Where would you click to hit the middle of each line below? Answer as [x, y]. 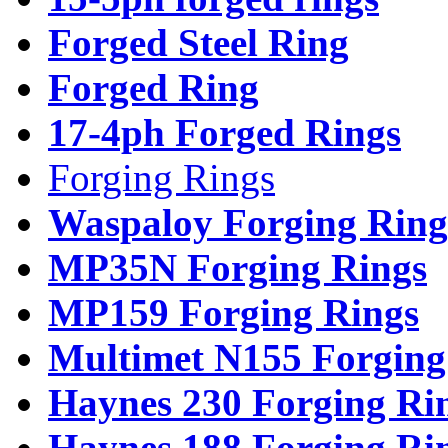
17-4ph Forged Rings [224, 132]
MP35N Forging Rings [237, 267]
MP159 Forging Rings [233, 312]
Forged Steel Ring [198, 42]
